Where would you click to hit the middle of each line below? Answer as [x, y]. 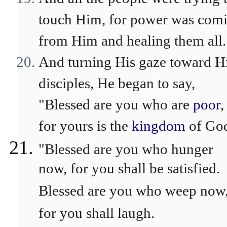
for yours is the [85, 126]
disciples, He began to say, [117, 83]
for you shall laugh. [97, 215]
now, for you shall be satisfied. [129, 171]
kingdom [159, 126]
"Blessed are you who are [116, 104]
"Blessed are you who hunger [126, 149]
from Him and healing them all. [132, 41]
